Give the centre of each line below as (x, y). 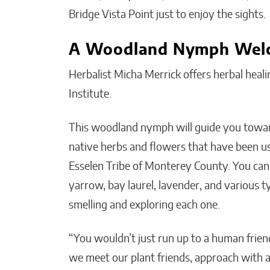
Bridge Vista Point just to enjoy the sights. (168, 15)
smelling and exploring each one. (147, 206)
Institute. (90, 95)
